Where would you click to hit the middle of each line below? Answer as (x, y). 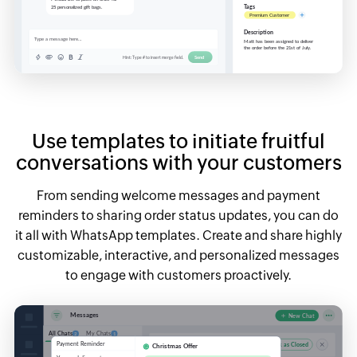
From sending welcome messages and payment (178, 195)
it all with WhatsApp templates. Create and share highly (178, 235)
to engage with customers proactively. (178, 275)
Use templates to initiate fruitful (178, 141)
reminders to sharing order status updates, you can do (178, 215)
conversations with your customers (178, 162)
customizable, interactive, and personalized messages (178, 255)
